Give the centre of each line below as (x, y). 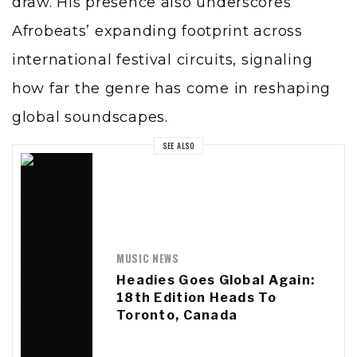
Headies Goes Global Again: (216, 280)
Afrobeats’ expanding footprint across (157, 31)
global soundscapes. (90, 118)
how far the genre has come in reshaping (172, 89)
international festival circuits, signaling (163, 60)
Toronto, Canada (177, 315)
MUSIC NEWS (148, 258)
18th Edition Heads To (196, 297)
